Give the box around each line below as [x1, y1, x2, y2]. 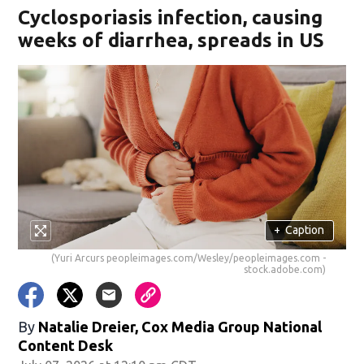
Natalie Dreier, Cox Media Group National [38, 318, 323, 335]
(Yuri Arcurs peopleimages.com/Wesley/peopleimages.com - [50, 252, 326, 263]
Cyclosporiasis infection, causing [18, 6, 323, 28]
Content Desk [18, 336, 114, 353]
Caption [285, 223, 325, 237]
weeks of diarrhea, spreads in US [18, 29, 325, 51]
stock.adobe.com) [243, 263, 326, 275]
